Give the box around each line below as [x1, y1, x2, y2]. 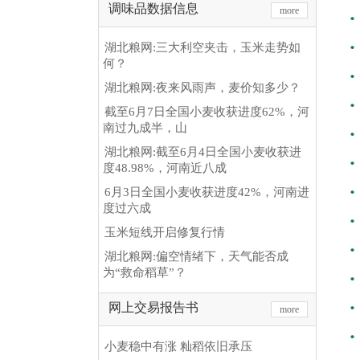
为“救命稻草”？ [103, 266, 186, 279]
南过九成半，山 [103, 121, 187, 134]
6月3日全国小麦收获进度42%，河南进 [104, 186, 309, 198]
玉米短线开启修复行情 [104, 226, 225, 239]
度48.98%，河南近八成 [103, 162, 227, 174]
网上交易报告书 [108, 301, 198, 314]
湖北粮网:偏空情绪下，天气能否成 [104, 250, 288, 263]
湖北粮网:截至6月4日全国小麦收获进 [104, 145, 301, 158]
